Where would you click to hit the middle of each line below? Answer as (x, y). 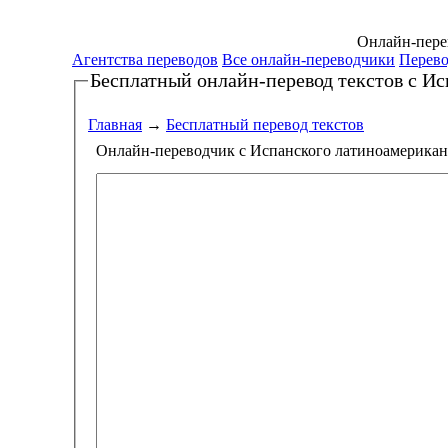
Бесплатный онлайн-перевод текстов (249, 80)
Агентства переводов (145, 59)
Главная (115, 124)
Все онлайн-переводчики (308, 59)
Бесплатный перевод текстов (265, 124)
